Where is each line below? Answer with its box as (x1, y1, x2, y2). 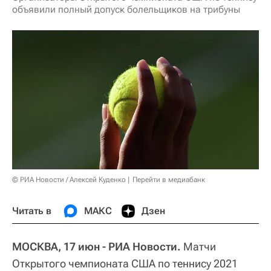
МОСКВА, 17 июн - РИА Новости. (12, 240, 181, 253)
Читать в (12, 204, 51, 217)
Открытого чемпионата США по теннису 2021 (12, 256, 238, 270)
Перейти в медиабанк (132, 175, 205, 184)
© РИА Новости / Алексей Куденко (12, 175, 126, 184)
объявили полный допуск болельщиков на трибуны (12, 4, 240, 15)
